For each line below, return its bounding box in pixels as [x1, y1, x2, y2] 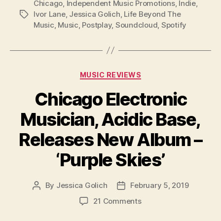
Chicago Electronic [34, 88, 187, 110]
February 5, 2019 [130, 181, 189, 190]
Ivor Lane [34, 9, 66, 19]
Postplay [82, 20, 112, 30]
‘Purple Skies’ [56, 149, 165, 171]
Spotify [161, 20, 187, 30]
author [36, 192, 59, 202]
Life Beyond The [124, 9, 181, 19]
